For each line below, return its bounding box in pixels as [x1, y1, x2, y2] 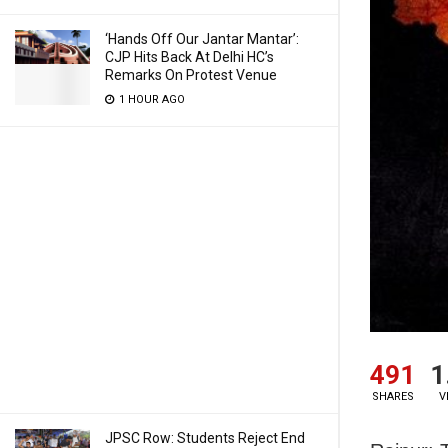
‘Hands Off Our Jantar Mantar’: [105, 31, 299, 47]
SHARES [371, 389, 414, 403]
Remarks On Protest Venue [105, 67, 277, 83]
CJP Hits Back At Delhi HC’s [105, 49, 274, 65]
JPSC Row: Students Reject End [105, 430, 305, 446]
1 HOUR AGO [116, 93, 185, 106]
